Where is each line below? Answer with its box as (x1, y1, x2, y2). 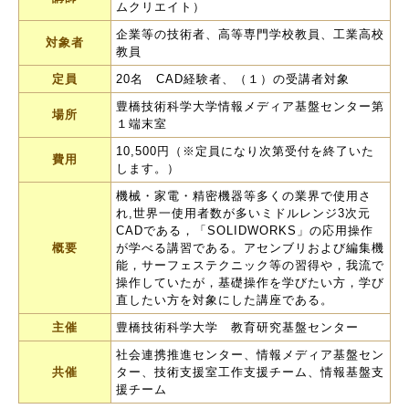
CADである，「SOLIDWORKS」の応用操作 (116, 224, 373, 237)
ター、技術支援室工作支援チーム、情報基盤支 (116, 365, 384, 379)
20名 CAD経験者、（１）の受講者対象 (116, 72, 350, 86)
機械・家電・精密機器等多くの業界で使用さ (116, 189, 372, 203)
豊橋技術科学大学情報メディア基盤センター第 (116, 100, 384, 113)
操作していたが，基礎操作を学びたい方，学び (116, 276, 384, 289)
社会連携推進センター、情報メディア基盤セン (116, 348, 384, 362)
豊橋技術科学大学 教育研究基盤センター (116, 320, 359, 334)
